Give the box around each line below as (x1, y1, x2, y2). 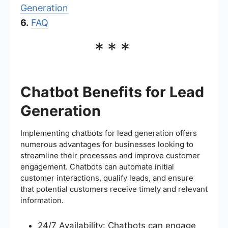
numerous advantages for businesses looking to (20, 139, 193, 149)
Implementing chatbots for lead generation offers (20, 128, 197, 138)
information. (20, 195, 64, 205)
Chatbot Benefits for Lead (20, 82, 204, 101)
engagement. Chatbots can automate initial (20, 161, 174, 172)
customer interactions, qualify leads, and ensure (20, 173, 193, 183)
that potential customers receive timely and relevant (20, 184, 208, 194)
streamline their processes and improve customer (20, 150, 200, 160)
